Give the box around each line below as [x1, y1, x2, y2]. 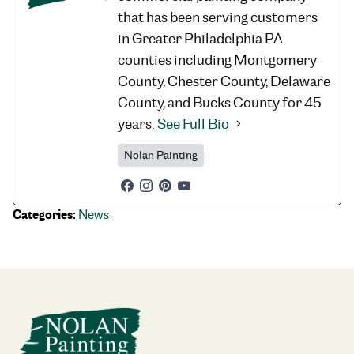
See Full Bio [157, 113, 229, 134]
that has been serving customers [118, 6, 318, 27]
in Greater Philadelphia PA [118, 28, 283, 48]
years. [118, 113, 157, 134]
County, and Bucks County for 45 [118, 92, 322, 112]
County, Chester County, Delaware [118, 70, 330, 91]
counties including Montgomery [118, 49, 317, 70]
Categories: [13, 205, 78, 224]
